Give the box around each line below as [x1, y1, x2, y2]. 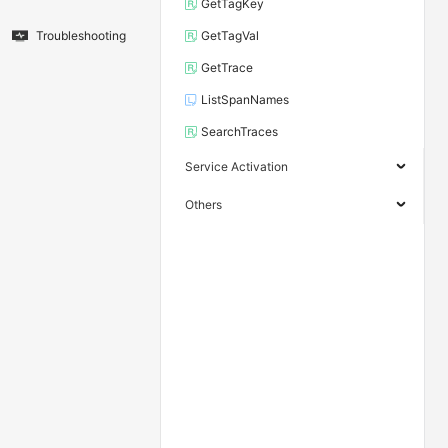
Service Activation [185, 159, 288, 175]
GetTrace [201, 60, 253, 76]
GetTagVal [201, 28, 259, 44]
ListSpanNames [201, 92, 289, 108]
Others [185, 197, 222, 213]
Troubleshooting [36, 28, 126, 44]
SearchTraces [201, 124, 278, 140]
